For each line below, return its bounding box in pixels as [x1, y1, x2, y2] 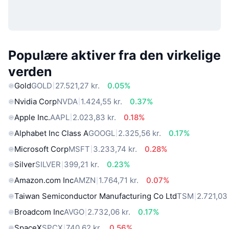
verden [8, 64, 52, 80]
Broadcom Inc [14, 207, 64, 217]
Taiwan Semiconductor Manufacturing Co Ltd [14, 191, 177, 201]
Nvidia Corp [14, 96, 57, 106]
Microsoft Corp [14, 144, 68, 154]
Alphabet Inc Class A [14, 128, 88, 138]
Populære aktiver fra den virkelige [8, 48, 221, 63]
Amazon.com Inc [14, 175, 74, 186]
